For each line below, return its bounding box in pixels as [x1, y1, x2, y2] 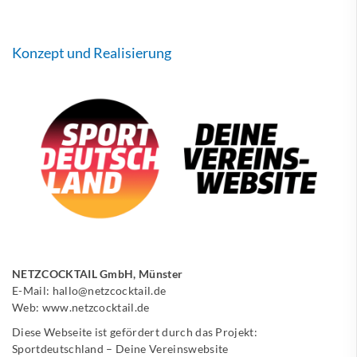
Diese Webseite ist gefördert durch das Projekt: [12, 324, 258, 339]
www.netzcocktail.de [41, 300, 150, 314]
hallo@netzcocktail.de [52, 283, 167, 297]
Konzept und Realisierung [12, 43, 171, 61]
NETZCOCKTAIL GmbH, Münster [12, 266, 183, 280]
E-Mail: [12, 283, 53, 297]
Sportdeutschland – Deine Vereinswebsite [12, 341, 229, 355]
